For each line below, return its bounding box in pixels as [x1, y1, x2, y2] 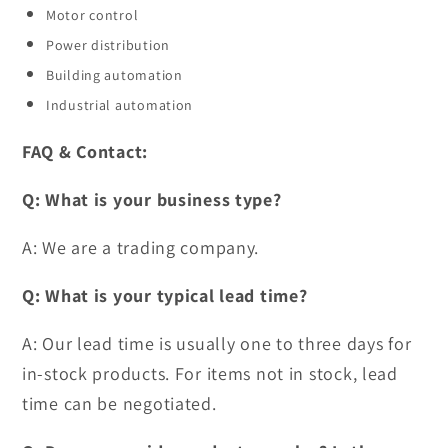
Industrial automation [46, 96, 194, 115]
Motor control [46, 6, 139, 25]
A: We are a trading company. [22, 236, 260, 260]
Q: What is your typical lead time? [22, 284, 308, 308]
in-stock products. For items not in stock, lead [22, 362, 398, 386]
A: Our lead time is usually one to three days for [22, 332, 412, 356]
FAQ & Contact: [22, 140, 149, 164]
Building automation [46, 66, 183, 85]
